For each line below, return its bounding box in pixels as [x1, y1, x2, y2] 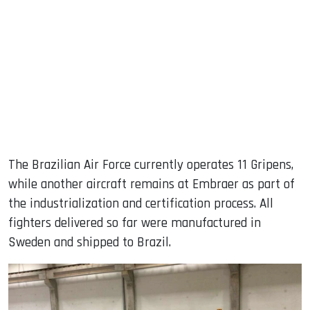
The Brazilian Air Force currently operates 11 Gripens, [8, 156, 293, 174]
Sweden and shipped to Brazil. [8, 233, 171, 251]
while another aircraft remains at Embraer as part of [8, 175, 295, 193]
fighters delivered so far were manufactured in [8, 214, 261, 232]
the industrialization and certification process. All [8, 194, 273, 212]
